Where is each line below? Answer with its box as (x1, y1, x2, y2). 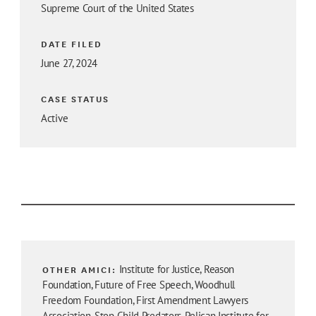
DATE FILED (41, 37, 103, 51)
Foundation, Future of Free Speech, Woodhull (42, 278, 236, 292)
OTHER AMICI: (42, 262, 117, 276)
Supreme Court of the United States (41, 1, 194, 16)
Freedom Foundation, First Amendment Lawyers (42, 293, 249, 308)
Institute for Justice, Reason (116, 262, 235, 276)
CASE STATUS (41, 92, 110, 106)
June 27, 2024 (41, 56, 98, 71)
